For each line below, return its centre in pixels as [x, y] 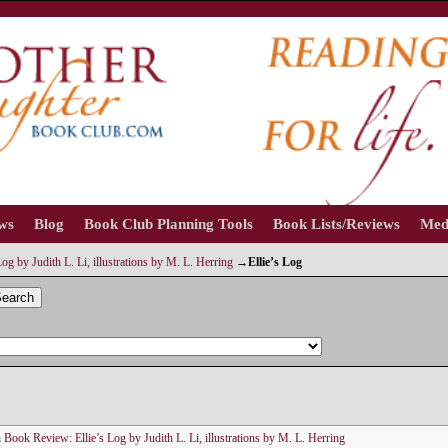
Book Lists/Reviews [337, 223]
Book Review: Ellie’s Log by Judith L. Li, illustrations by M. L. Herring [174, 438]
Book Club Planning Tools [169, 223]
